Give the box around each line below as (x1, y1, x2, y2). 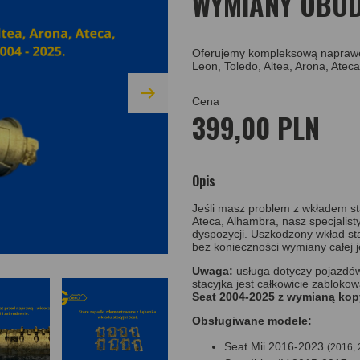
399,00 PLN (192, 107, 320, 148)
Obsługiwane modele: (192, 313, 312, 327)
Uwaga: (192, 264, 233, 277)
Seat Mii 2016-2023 (224, 339, 327, 353)
